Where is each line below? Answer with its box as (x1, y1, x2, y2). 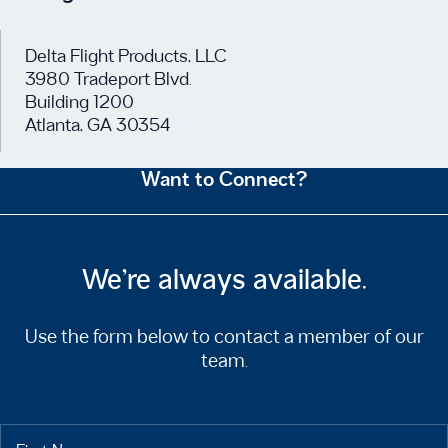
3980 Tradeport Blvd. (25, 71, 192, 89)
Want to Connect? (141, 170, 307, 190)
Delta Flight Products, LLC (25, 48, 227, 66)
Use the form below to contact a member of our (24, 328, 424, 347)
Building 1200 (25, 94, 134, 112)
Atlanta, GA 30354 (25, 117, 170, 135)
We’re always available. (81, 267, 367, 295)
